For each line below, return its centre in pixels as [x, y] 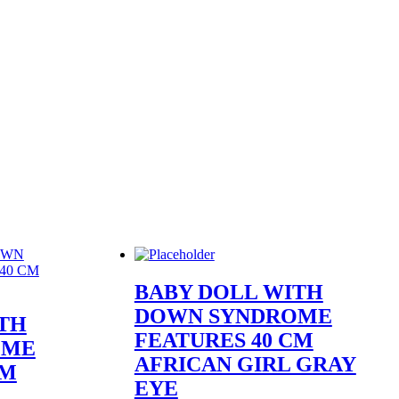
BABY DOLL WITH [228, 293]
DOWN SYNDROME [233, 317]
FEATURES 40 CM [224, 341]
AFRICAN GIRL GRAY [245, 365]
